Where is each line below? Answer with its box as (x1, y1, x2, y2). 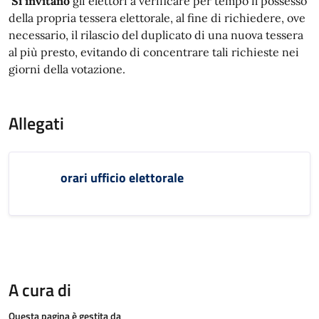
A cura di (9, 277, 71, 303)
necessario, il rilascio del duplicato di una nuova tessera (9, 28, 303, 42)
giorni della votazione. (9, 62, 125, 76)
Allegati (9, 110, 64, 136)
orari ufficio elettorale (61, 168, 184, 187)
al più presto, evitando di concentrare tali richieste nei (9, 45, 299, 59)
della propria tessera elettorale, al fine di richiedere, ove (9, 11, 305, 25)
